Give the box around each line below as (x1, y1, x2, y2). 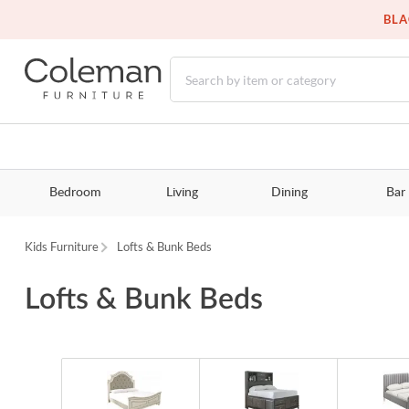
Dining (270, 186, 308, 200)
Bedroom (48, 186, 101, 200)
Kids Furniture (25, 239, 100, 255)
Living (165, 186, 198, 200)
